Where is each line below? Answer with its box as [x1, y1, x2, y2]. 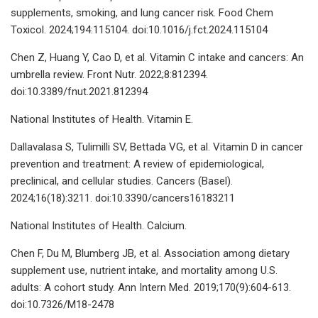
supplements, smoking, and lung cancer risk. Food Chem [11, 6, 273, 19]
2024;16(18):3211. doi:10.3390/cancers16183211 [11, 191, 235, 204]
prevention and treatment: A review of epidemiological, [11, 157, 264, 170]
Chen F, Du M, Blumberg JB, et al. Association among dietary [11, 246, 290, 260]
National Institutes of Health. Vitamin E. [11, 112, 193, 126]
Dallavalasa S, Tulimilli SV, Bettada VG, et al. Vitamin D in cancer [11, 140, 303, 153]
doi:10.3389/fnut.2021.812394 [11, 84, 148, 98]
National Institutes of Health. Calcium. [11, 219, 187, 232]
